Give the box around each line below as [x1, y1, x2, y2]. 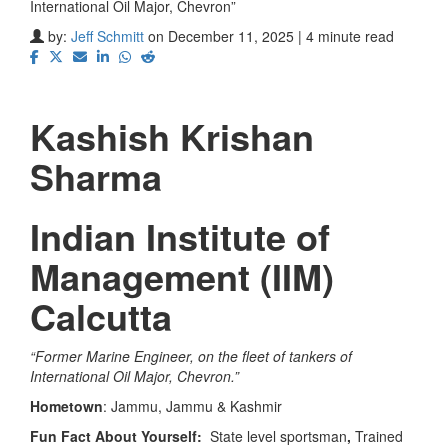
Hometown [30, 395, 103, 416]
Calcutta [30, 289, 172, 342]
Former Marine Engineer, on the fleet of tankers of [35, 345, 352, 366]
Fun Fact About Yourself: [30, 425, 210, 446]
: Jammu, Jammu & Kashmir [103, 395, 282, 416]
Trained [355, 425, 403, 446]
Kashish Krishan [30, 109, 314, 162]
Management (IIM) [30, 249, 334, 302]
